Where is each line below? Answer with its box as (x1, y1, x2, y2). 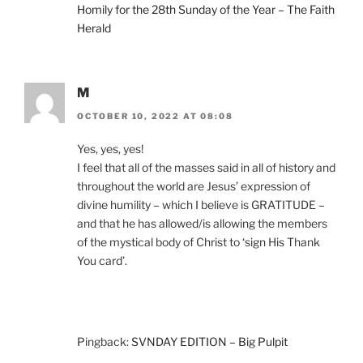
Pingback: (77, 334, 131, 348)
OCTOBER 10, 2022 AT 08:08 (77, 110, 233, 121)
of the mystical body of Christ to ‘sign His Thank (77, 234, 320, 249)
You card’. (77, 253, 127, 267)
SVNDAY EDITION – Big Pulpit (131, 334, 288, 348)
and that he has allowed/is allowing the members (77, 216, 327, 230)
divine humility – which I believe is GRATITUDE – (77, 197, 325, 211)
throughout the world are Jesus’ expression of (77, 178, 310, 193)
